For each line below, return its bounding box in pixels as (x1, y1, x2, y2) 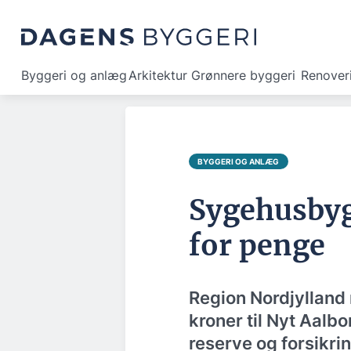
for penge (189, 228, 325, 263)
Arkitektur (128, 67, 187, 83)
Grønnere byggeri (191, 67, 295, 83)
